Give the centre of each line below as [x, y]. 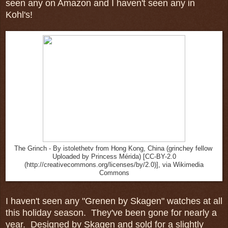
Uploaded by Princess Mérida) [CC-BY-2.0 [114, 156]
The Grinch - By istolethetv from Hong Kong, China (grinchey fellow [114, 148]
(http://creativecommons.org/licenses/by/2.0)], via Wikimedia [114, 165]
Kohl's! [19, 15]
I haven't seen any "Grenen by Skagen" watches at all [114, 201]
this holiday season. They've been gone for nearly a [111, 212]
